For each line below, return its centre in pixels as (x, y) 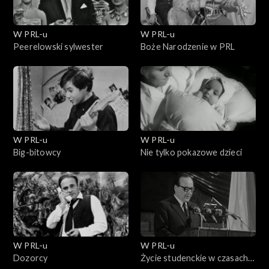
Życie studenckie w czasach (195, 258)
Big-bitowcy (37, 152)
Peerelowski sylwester (59, 46)
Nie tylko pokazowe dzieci (191, 152)
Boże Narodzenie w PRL (188, 46)
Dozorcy (31, 258)
